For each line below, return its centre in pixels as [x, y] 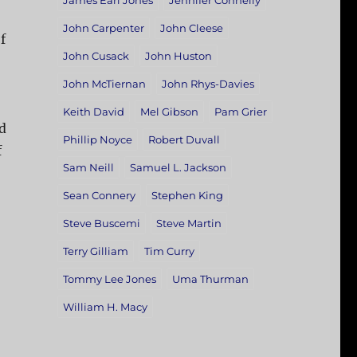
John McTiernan [104, 84]
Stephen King [187, 196]
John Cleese [191, 28]
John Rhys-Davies [208, 84]
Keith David [93, 112]
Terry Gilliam [95, 251]
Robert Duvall [184, 140]
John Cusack [96, 56]
